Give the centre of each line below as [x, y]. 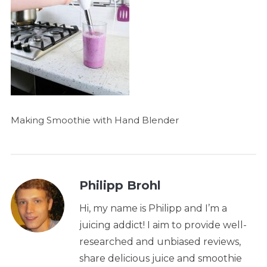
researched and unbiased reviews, [160, 241]
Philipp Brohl [120, 185]
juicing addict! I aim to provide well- [163, 225]
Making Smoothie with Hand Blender [94, 120]
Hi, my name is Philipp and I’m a [153, 208]
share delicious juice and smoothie [160, 258]
